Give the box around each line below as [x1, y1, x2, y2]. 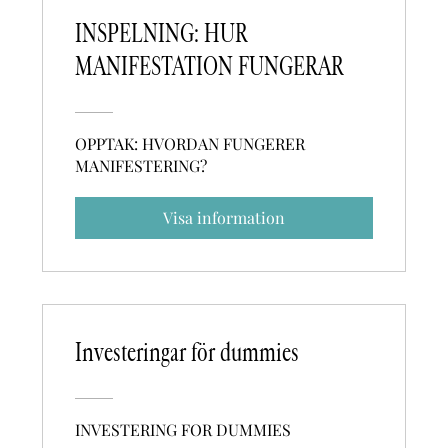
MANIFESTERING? [75, 154, 208, 176]
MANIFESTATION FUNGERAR [75, 50, 345, 83]
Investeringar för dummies [75, 336, 300, 369]
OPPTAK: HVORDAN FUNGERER [75, 132, 306, 154]
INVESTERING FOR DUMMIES [75, 418, 292, 440]
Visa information [163, 206, 285, 228]
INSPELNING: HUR [75, 17, 249, 50]
